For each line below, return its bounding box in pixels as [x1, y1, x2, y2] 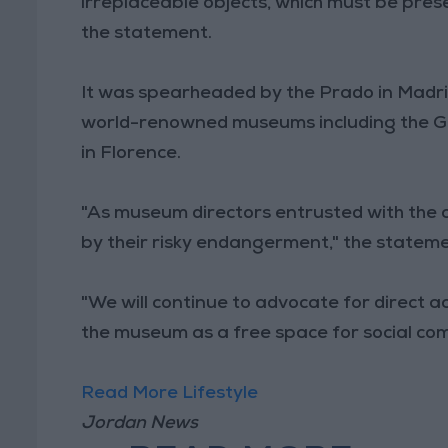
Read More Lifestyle [81, 384, 263, 403]
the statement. [81, 24, 217, 43]
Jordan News [81, 414, 199, 433]
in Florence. [81, 144, 186, 163]
